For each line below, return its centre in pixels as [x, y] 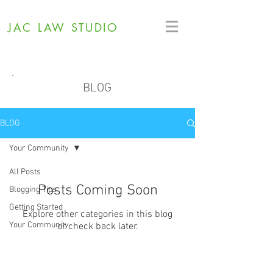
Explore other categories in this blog [97, 214]
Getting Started [36, 207]
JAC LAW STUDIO [63, 27]
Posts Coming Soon [97, 191]
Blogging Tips [33, 190]
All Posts [25, 172]
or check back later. [97, 227]
